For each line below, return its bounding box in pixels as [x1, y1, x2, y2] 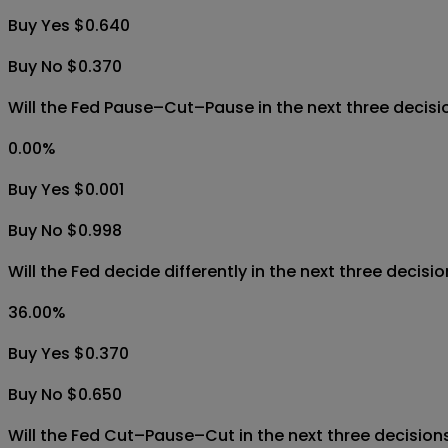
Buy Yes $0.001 [8, 178, 124, 202]
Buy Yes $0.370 [8, 342, 129, 366]
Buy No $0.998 [8, 219, 122, 243]
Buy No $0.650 [8, 383, 122, 407]
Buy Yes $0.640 [8, 14, 130, 38]
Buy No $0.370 [8, 55, 122, 79]
